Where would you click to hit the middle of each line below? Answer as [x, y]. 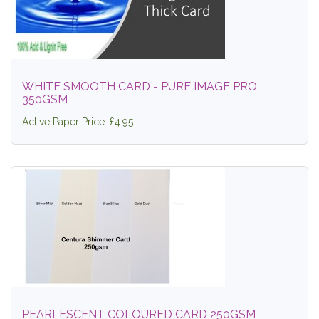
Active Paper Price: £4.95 [78, 122]
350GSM [45, 99]
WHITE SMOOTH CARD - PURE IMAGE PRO [140, 87]
